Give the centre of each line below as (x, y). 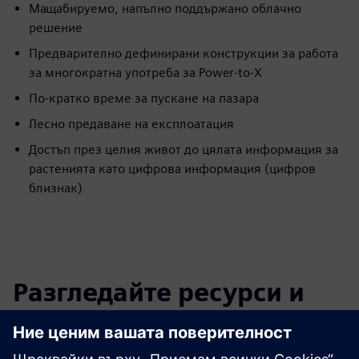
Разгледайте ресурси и (159, 292)
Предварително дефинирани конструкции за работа (184, 53)
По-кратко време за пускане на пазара (144, 98)
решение (56, 28)
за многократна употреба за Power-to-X (145, 73)
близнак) (56, 188)
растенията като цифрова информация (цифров (172, 169)
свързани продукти (136, 327)
